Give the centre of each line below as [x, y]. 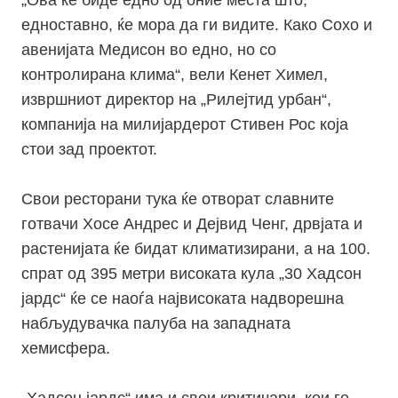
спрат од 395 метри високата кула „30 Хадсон [191, 274]
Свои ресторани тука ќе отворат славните [178, 199]
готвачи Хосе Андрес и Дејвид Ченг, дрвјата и [192, 224]
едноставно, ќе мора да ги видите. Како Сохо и [197, 25]
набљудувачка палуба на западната [156, 324]
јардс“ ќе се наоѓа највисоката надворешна [183, 299]
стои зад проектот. [89, 150]
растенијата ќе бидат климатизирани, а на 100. [196, 249]
